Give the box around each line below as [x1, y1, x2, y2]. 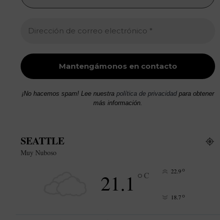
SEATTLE [21, 134, 64, 148]
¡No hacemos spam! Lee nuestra [22, 90, 116, 98]
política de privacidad [116, 90, 177, 98]
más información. [93, 99, 142, 107]
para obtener [177, 90, 214, 98]
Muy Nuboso [21, 148, 56, 158]
